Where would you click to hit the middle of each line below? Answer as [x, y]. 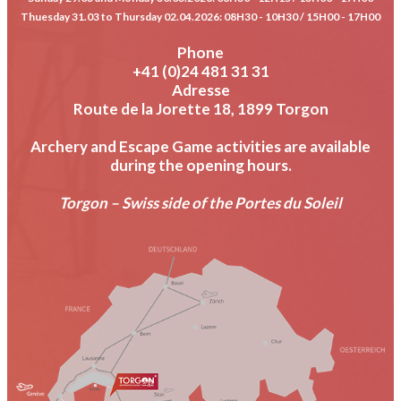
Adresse [200, 90]
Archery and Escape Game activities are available [200, 146]
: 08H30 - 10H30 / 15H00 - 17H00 [300, 16]
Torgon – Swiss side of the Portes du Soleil [200, 202]
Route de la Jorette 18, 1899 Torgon [200, 108]
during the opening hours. [200, 165]
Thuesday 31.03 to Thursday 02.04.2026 [120, 16]
